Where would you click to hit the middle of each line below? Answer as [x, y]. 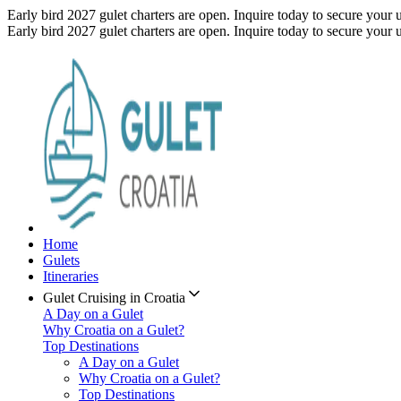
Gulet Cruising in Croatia [114, 298]
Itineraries [71, 276]
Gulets [61, 260]
